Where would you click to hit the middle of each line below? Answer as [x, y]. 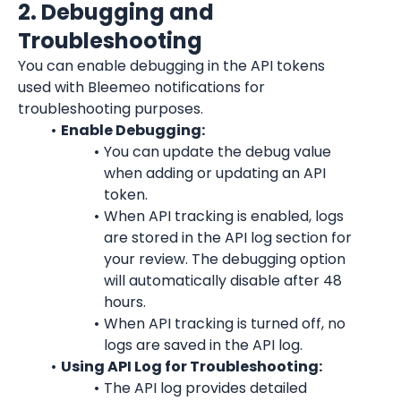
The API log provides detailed [205, 388]
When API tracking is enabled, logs [223, 216]
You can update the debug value [217, 152]
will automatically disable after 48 [223, 281]
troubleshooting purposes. [111, 109]
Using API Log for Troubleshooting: [191, 367]
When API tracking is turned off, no [224, 324]
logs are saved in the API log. [203, 345]
